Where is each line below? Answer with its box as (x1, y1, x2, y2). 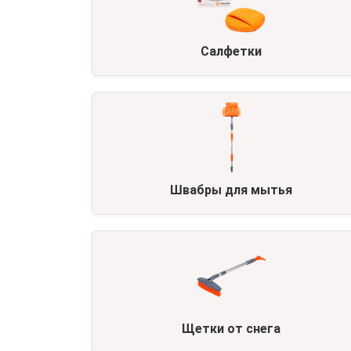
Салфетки (201, 44, 262, 59)
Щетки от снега (182, 321, 281, 336)
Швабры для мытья (170, 183, 293, 197)
